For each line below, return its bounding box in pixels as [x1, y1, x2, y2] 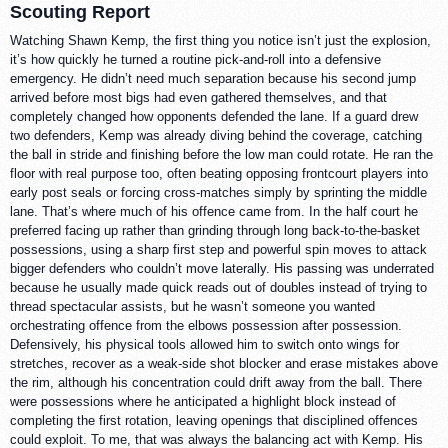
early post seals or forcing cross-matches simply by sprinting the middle [10, 185, 427, 201]
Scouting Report [10, 2, 150, 23]
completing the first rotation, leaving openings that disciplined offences [10, 413, 418, 429]
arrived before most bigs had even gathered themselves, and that [10, 90, 387, 106]
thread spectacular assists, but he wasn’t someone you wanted [10, 299, 375, 315]
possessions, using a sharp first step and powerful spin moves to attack [10, 242, 427, 258]
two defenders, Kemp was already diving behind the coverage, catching [10, 128, 422, 144]
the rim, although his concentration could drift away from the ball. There [10, 375, 422, 391]
